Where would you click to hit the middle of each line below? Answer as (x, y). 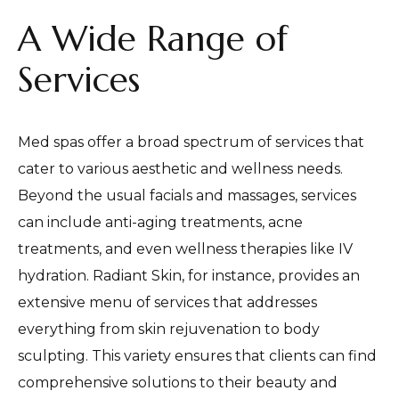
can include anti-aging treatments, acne (160, 223)
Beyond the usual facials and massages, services (187, 196)
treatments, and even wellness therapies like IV (185, 249)
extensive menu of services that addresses (167, 303)
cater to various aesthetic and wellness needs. (180, 169)
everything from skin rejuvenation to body (169, 330)
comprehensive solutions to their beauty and (178, 383)
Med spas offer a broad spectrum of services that (191, 142)
